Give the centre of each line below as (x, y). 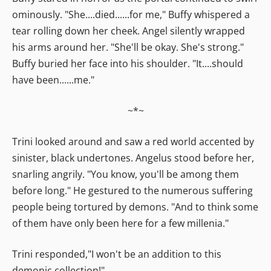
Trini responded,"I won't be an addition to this (117, 254)
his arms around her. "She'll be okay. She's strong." (128, 47)
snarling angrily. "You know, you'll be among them (126, 174)
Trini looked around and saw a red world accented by (133, 141)
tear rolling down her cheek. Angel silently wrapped (129, 31)
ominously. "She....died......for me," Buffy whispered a (131, 14)
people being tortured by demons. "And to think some (135, 207)
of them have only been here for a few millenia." (120, 223)
